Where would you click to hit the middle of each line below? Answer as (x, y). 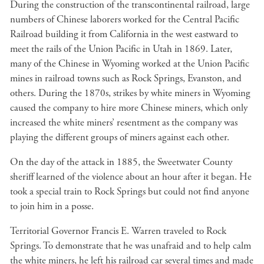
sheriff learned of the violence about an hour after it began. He (131, 177)
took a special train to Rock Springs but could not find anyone (130, 192)
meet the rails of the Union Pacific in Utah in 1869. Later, (121, 49)
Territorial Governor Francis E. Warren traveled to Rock (118, 231)
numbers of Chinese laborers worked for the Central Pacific (125, 19)
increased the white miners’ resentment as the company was (124, 123)
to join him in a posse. (52, 206)
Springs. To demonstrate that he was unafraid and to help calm (131, 246)
